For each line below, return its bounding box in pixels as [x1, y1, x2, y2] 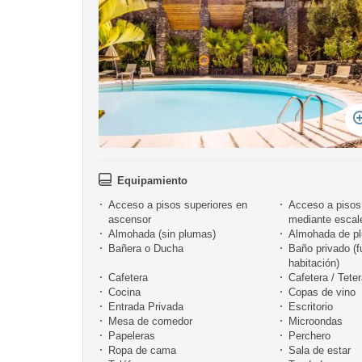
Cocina [108, 285, 141, 298]
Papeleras [108, 329, 155, 342]
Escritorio [288, 300, 333, 313]
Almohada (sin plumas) [108, 227, 216, 240]
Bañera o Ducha [108, 242, 183, 255]
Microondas [288, 314, 343, 327]
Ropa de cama [108, 343, 176, 356]
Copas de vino [288, 285, 356, 298]
